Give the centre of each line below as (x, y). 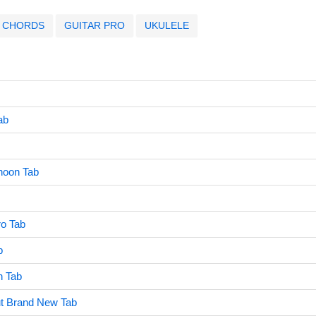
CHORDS (23, 25)
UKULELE (166, 25)
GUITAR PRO (94, 25)
